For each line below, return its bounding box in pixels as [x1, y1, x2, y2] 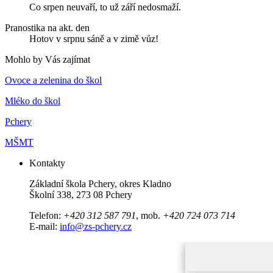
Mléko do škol [5, 95, 60, 106]
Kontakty [29, 157, 65, 168]
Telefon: [29, 210, 63, 221]
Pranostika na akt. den [5, 22, 90, 33]
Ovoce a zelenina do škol [5, 74, 102, 85]
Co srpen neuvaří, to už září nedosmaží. [29, 1, 181, 12]
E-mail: [29, 221, 60, 232]
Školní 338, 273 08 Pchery [29, 189, 132, 200]
